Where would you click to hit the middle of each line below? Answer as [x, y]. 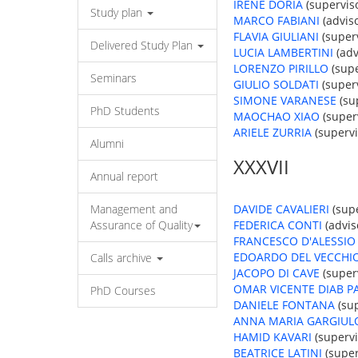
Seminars [113, 78]
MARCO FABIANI [276, 20]
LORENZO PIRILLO [281, 68]
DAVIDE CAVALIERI [281, 209]
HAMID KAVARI [272, 337]
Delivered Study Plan [143, 45]
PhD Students [125, 111]
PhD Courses [123, 290]
